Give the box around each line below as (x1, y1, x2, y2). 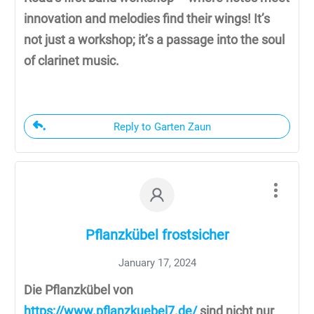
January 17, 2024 (118, 257, 196, 270)
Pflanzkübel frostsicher (85, 226, 229, 244)
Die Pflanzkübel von (24, 282, 133, 298)
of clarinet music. (24, 53, 119, 69)
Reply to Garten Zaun (114, 121, 211, 134)
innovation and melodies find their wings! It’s (24, 11, 270, 27)
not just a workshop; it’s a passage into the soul (24, 32, 285, 48)
